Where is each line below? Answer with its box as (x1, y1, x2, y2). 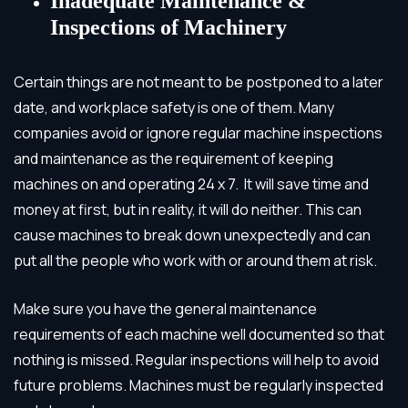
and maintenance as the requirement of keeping (14, 148, 333, 168)
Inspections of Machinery (50, 15, 287, 39)
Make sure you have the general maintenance (14, 298, 317, 319)
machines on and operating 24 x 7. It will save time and (14, 173, 369, 194)
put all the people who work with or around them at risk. (14, 250, 377, 270)
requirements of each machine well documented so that (14, 323, 384, 344)
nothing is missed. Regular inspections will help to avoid (14, 349, 379, 370)
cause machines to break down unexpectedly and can (14, 224, 371, 245)
